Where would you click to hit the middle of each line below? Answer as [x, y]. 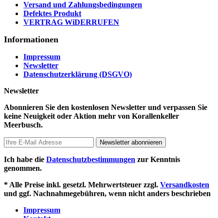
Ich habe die [25, 160]
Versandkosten [185, 185]
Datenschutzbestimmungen [91, 160]
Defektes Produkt [52, 14]
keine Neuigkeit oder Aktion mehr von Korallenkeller [91, 116]
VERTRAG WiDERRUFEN [71, 22]
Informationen [31, 40]
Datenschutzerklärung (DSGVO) [78, 74]
